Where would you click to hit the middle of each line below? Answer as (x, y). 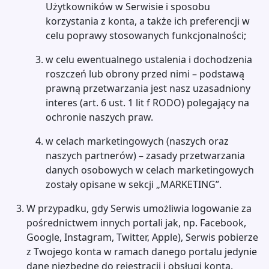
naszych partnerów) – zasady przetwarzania (145, 156)
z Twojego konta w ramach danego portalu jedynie (142, 252)
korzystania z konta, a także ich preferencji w (148, 21)
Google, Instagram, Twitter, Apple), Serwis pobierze (142, 237)
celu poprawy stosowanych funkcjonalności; (146, 35)
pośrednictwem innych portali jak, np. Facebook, (136, 223)
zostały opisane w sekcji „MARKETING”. (134, 184)
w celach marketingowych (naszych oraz (137, 141)
